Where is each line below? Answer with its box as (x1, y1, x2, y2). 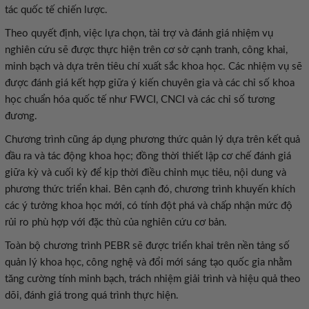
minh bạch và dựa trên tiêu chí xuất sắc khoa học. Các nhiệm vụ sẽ (5, 61, 302, 72)
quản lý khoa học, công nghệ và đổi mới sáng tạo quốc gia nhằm (5, 257, 292, 268)
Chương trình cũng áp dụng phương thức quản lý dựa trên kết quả (5, 134, 300, 145)
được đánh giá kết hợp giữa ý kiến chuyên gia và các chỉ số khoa (5, 78, 295, 88)
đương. (5, 111, 37, 121)
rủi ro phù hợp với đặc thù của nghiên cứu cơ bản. (5, 217, 227, 228)
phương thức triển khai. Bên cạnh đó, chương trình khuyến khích (5, 184, 295, 195)
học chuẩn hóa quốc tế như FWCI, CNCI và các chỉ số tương (5, 94, 275, 105)
